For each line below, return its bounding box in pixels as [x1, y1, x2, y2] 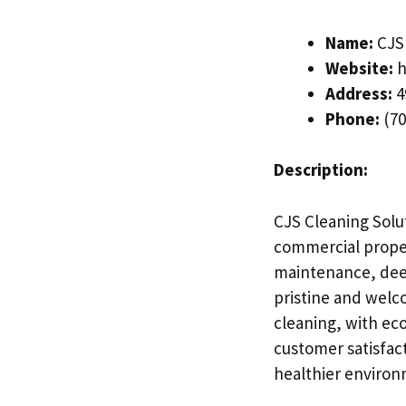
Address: [325, 82, 392, 104]
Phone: [325, 107, 380, 130]
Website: [325, 56, 393, 79]
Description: [274, 159, 368, 180]
